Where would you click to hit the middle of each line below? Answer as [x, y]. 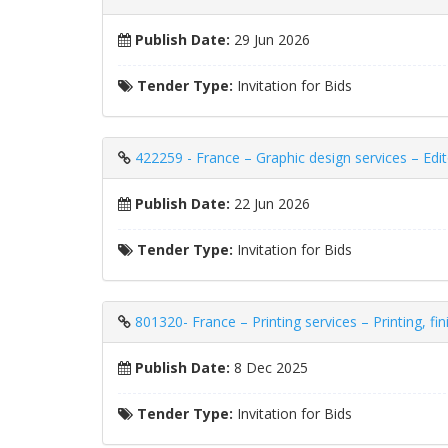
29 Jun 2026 [270, 39]
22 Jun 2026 [270, 203]
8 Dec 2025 [269, 367]
